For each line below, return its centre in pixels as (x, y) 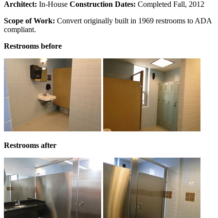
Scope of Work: (30, 21)
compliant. (20, 30)
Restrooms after (30, 145)
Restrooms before (33, 46)
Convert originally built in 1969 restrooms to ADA (134, 21)
